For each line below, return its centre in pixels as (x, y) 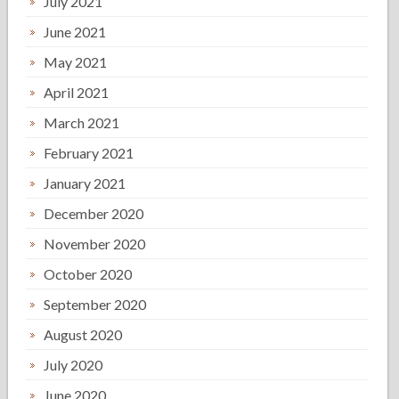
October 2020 (88, 274)
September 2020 (95, 304)
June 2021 (75, 32)
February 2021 (89, 153)
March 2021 (82, 122)
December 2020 (94, 213)
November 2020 (95, 244)
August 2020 (83, 334)
